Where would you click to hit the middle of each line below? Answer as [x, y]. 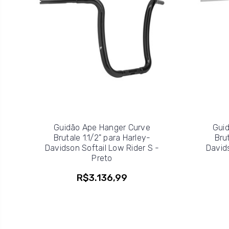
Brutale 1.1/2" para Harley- [102, 138]
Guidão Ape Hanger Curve [102, 127]
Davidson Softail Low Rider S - [102, 148]
